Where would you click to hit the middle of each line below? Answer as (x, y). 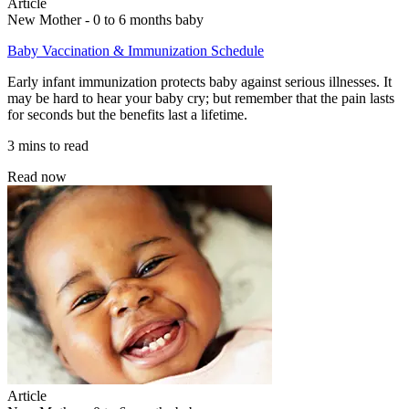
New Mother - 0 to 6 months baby (105, 19)
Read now (37, 176)
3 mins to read (48, 145)
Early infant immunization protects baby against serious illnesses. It (199, 81)
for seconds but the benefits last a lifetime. (127, 114)
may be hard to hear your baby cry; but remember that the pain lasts (201, 98)
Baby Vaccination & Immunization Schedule (136, 50)
